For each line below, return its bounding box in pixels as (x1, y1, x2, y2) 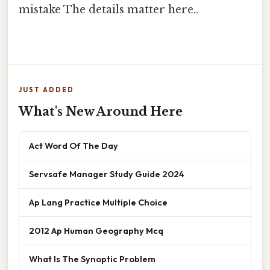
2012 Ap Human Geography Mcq (29, 225, 163, 237)
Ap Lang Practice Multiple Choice (29, 196, 168, 209)
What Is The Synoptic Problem (29, 253, 155, 265)
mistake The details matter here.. (19, 3, 198, 17)
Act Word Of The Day (29, 140, 118, 152)
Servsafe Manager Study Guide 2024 (29, 168, 184, 180)
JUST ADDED (19, 86, 74, 95)
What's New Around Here (19, 104, 183, 119)
